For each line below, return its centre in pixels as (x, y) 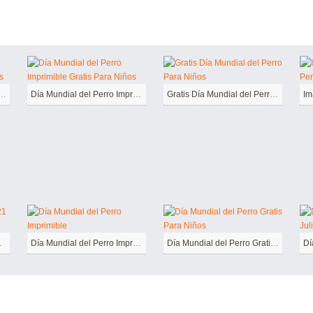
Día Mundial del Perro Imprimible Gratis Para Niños (137, 94)
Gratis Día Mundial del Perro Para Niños (274, 94)
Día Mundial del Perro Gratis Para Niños (275, 243)
